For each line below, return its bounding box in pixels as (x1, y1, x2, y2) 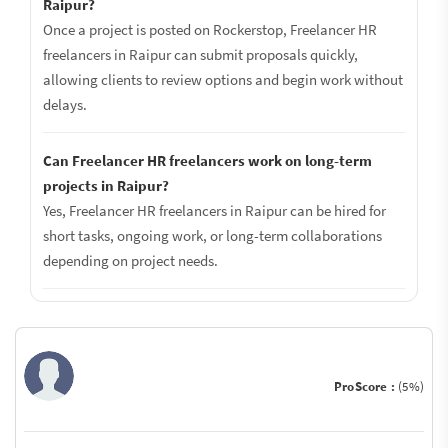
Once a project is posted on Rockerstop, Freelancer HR (43, 20, 377, 39)
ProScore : (333, 378, 399, 395)
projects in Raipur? (43, 176, 169, 195)
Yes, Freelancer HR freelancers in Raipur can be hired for (43, 201, 386, 220)
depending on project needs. (43, 251, 218, 270)
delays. (43, 95, 87, 114)
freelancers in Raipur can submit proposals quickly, (43, 45, 358, 64)
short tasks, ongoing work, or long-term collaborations (43, 226, 382, 245)
